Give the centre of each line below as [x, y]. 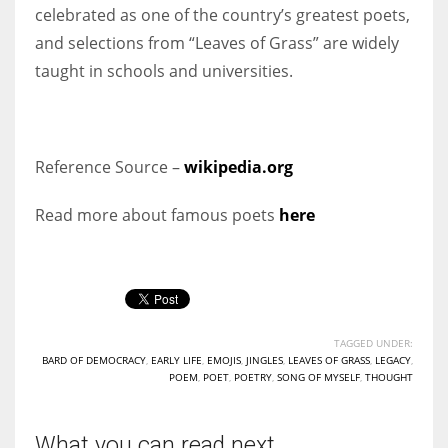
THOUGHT [389, 376]
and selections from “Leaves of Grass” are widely [217, 42]
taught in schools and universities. [164, 70]
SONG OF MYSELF [318, 376]
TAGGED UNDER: [373, 342]
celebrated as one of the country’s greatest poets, [222, 14]
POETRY [253, 376]
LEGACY [393, 359]
